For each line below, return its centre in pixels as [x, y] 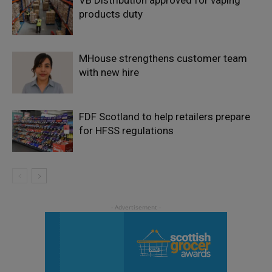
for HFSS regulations [126, 130]
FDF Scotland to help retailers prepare [165, 116]
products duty [111, 14]
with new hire [109, 72]
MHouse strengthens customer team [163, 58]
